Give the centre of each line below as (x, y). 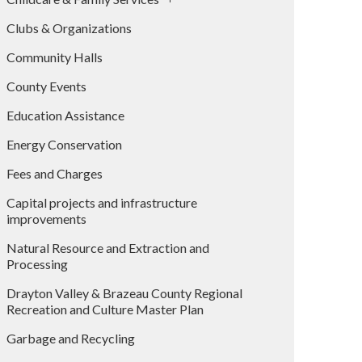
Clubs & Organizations (69, 28)
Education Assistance (65, 115)
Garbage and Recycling (71, 338)
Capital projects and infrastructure (102, 202)
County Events (46, 86)
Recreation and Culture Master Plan (105, 309)
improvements (46, 219)
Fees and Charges (55, 173)
